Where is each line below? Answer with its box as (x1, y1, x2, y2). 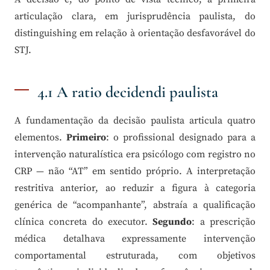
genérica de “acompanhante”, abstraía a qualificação (14, 199, 256, 212)
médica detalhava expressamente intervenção (14, 233, 256, 245)
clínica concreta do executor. (14, 216, 153, 228)
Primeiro (66, 131, 106, 144)
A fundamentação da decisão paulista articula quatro (14, 115, 256, 127)
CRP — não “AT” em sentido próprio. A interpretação (14, 165, 256, 178)
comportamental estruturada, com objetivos (14, 250, 256, 262)
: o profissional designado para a (106, 131, 256, 144)
